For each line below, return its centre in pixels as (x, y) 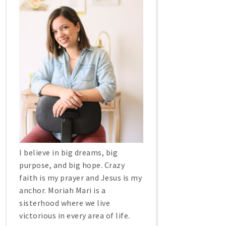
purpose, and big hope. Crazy (72, 165)
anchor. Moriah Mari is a (62, 190)
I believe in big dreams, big (68, 152)
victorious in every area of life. (75, 215)
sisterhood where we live (65, 203)
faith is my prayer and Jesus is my (80, 177)
